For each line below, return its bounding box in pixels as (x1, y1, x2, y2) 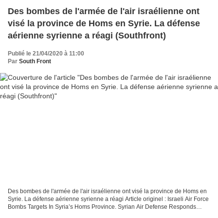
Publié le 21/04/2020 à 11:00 (8, 50, 84, 57)
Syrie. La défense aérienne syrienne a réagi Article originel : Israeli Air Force (8, 196, 209, 203)
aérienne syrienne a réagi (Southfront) (8, 30, 166, 40)
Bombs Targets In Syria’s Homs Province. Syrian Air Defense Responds (8, 203, 196, 211)
